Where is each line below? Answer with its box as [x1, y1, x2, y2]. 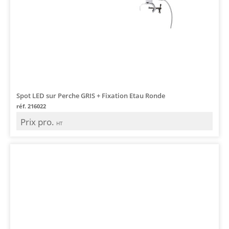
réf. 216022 [16, 102, 46, 110]
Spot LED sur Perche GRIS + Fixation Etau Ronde [16, 90, 165, 100]
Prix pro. [20, 116, 56, 128]
